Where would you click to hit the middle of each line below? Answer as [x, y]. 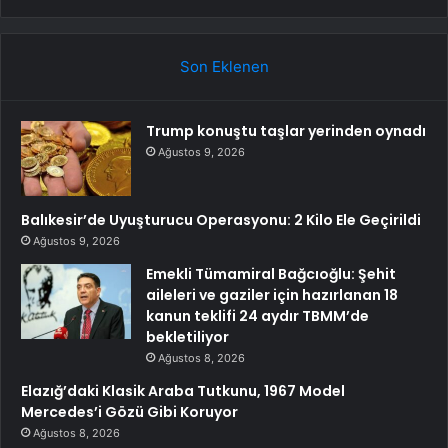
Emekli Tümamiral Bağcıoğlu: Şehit [271, 273]
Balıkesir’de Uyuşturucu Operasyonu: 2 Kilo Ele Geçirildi [221, 219]
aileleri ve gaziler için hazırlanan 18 [272, 294]
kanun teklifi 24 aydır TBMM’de [257, 315]
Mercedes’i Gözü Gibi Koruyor [129, 411]
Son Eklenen [224, 66]
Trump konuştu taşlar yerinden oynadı [286, 130]
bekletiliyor [187, 336]
